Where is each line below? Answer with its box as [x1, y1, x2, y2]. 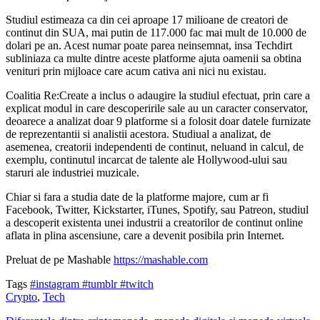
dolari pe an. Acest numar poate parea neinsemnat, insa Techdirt [6, 39, 292, 51]
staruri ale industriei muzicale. [6, 166, 139, 179]
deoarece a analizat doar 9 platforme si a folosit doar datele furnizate [6, 114, 311, 127]
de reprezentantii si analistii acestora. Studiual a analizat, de [6, 127, 271, 140]
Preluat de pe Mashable [6, 253, 114, 266]
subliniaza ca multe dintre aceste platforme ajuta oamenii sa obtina [6, 51, 301, 64]
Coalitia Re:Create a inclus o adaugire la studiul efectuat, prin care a [6, 89, 310, 101]
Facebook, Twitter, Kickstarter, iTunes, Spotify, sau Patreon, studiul [6, 203, 309, 216]
